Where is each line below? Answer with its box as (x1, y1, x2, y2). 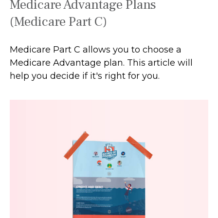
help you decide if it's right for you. (10, 70, 160, 81)
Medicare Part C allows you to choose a (10, 44, 182, 55)
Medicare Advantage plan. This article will (10, 57, 193, 68)
